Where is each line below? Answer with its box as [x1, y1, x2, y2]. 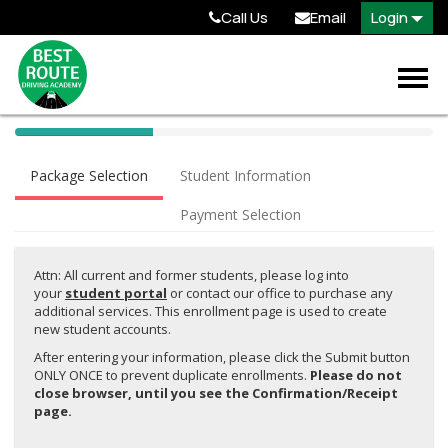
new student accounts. [34, 320, 171, 338]
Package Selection [30, 166, 148, 185]
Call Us [221, 7, 268, 28]
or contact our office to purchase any [167, 284, 393, 302]
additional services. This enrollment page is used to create [34, 302, 387, 320]
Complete [82, 148, 139, 165]
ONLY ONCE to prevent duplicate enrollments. [34, 366, 310, 384]
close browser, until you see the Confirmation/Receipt [34, 384, 398, 402]
